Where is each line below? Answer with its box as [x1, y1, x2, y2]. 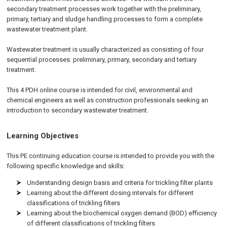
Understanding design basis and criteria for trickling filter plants [27, 179, 213, 186]
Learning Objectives [7, 131, 79, 140]
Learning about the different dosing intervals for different [27, 189, 194, 197]
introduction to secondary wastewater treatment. [7, 106, 149, 114]
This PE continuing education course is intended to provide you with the [7, 152, 215, 160]
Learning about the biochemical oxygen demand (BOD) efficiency [27, 209, 217, 217]
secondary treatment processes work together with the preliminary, [7, 5, 202, 13]
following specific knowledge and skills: [7, 162, 125, 170]
